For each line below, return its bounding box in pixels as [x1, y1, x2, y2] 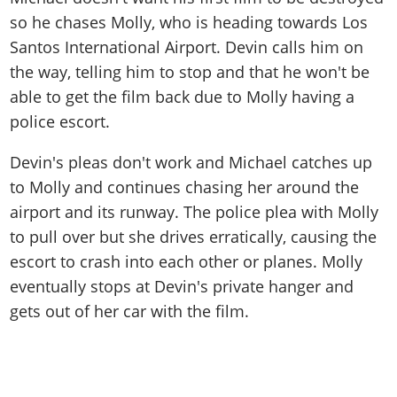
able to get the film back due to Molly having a [10, 85, 355, 107]
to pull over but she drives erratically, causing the [10, 225, 378, 247]
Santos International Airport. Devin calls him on [10, 35, 364, 58]
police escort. [10, 110, 111, 132]
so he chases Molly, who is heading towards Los [10, 11, 369, 33]
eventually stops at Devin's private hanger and [10, 275, 354, 297]
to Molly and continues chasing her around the [10, 175, 360, 198]
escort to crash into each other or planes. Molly [10, 250, 363, 272]
